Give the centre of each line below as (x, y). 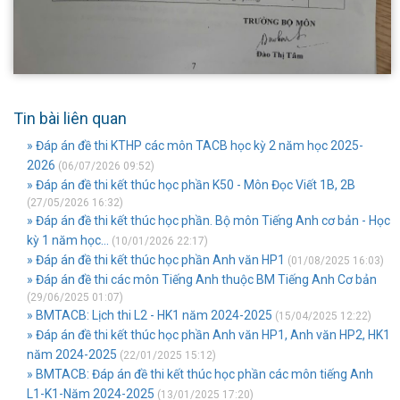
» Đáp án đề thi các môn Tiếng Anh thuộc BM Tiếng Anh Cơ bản (202, 279)
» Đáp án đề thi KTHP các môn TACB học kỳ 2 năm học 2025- (195, 146)
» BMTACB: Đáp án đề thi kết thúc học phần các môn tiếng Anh (200, 374)
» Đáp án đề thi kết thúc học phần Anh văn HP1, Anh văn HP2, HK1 (208, 335)
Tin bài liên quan (70, 118)
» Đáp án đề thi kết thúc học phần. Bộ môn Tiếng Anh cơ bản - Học (208, 221)
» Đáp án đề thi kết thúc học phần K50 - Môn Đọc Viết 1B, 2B (191, 185)
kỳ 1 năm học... (68, 240)
